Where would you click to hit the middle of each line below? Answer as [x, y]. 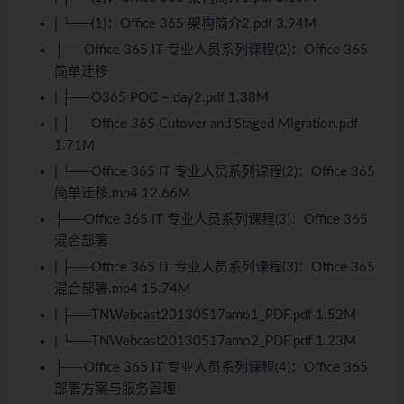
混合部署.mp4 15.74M [122, 289]
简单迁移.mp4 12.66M [122, 193]
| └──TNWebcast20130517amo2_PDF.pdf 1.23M [205, 341]
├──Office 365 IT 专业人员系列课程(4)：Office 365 [211, 367]
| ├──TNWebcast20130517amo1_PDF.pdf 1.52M [205, 315]
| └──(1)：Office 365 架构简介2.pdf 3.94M [185, 23]
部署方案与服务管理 [115, 389]
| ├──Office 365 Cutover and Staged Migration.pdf [206, 124]
